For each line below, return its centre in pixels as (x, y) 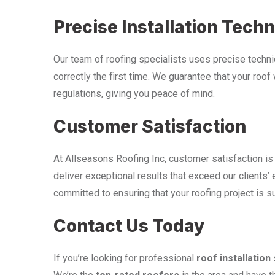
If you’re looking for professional (125, 258)
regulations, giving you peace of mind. (134, 93)
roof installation (234, 258)
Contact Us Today (129, 226)
